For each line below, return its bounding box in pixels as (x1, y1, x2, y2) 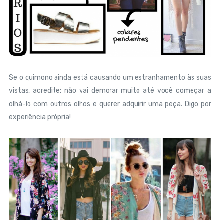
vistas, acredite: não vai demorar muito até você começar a (8, 86, 212, 95)
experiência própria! (8, 113, 71, 122)
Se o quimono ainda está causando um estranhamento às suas (8, 73, 212, 82)
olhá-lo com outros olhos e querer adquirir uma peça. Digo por (8, 100, 212, 109)
